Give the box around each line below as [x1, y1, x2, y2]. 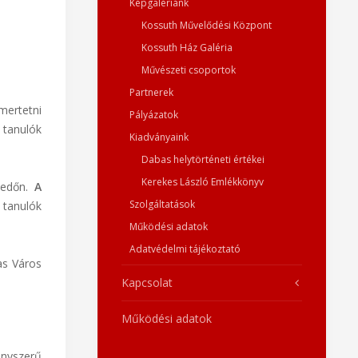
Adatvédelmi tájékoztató [129, 242, 241, 256]
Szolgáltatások [129, 197, 195, 211]
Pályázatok [129, 108, 178, 121]
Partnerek [129, 86, 173, 99]
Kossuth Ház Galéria [141, 41, 233, 54]
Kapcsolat [121, 275, 173, 290]
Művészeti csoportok [141, 63, 236, 77]
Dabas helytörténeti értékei [141, 153, 265, 166]
